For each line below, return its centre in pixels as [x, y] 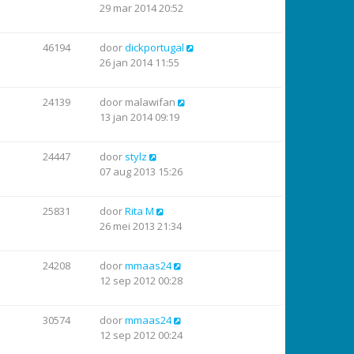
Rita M [139, 211]
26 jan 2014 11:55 [139, 62]
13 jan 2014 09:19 [139, 117]
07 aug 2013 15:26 [141, 171]
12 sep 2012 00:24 [141, 335]
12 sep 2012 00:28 [141, 281]
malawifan [150, 102]
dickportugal [154, 47]
